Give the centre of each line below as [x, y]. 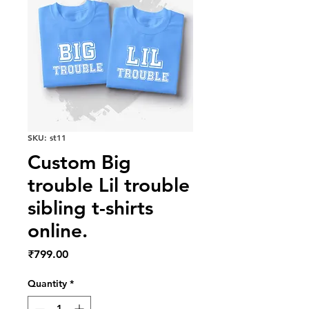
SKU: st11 [47, 137]
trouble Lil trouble [109, 185]
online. [58, 230]
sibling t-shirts [90, 207]
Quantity [47, 283]
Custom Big [79, 162]
